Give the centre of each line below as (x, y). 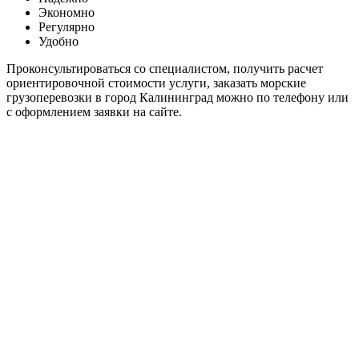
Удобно (58, 41)
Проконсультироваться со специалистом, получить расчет (165, 68)
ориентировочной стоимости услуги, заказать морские (156, 83)
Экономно (67, 12)
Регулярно (67, 26)
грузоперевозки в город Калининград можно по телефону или (177, 97)
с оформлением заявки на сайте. (94, 111)
